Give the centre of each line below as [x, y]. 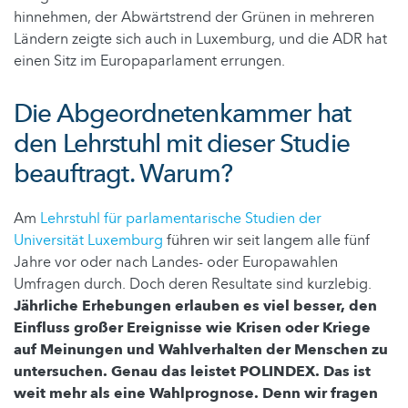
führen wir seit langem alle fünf [266, 240]
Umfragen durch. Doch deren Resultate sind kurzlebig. [193, 284]
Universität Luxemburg [88, 240]
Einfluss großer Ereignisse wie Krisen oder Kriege [192, 327]
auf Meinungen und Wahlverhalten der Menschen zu [201, 349]
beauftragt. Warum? [123, 173]
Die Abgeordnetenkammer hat [183, 113]
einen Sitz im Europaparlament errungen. [149, 61]
